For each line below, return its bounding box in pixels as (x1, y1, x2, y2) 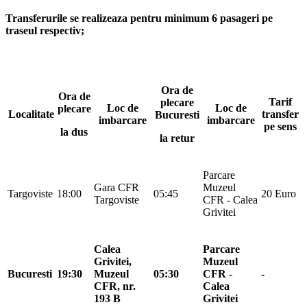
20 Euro (261, 187, 296, 199)
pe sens (264, 120, 297, 132)
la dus (60, 125, 88, 138)
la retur (159, 132, 195, 144)
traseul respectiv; (5, 24, 84, 36)
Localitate (8, 108, 54, 120)
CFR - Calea (203, 193, 258, 206)
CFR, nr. (94, 280, 136, 292)
